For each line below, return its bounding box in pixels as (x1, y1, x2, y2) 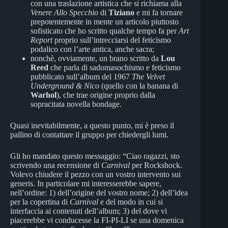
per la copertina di (10, 197, 70, 206)
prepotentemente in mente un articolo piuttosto (31, 17, 179, 26)
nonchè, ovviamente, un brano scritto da (31, 53, 161, 63)
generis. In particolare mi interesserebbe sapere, (10, 179, 161, 188)
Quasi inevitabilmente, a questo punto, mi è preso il (10, 121, 174, 130)
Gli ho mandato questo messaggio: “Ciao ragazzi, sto (10, 151, 180, 160)
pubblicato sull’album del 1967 (31, 72, 132, 81)
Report (31, 35, 52, 44)
